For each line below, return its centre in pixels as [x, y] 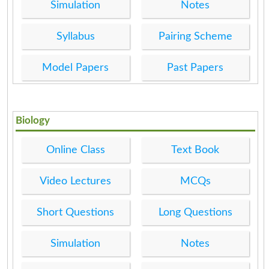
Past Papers [195, 68]
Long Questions [195, 212]
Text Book [195, 150]
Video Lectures [76, 181]
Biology [33, 120]
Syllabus [75, 36]
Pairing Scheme [195, 36]
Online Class [75, 150]
